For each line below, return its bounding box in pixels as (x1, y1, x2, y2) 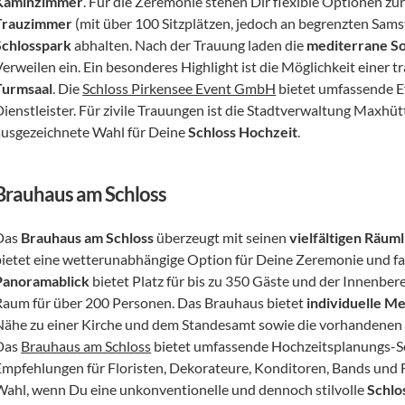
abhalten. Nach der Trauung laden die (71, 36, 307, 53)
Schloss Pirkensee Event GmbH (82, 80, 277, 97)
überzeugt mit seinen (154, 229, 290, 246)
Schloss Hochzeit (188, 123, 298, 140)
